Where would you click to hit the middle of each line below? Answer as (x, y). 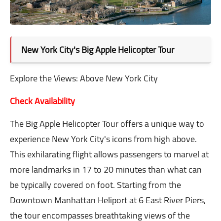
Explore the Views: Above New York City (84, 78)
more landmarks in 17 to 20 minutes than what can (106, 170)
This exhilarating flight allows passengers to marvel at (109, 154)
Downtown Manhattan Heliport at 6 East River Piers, (108, 200)
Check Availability (42, 101)
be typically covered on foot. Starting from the (95, 185)
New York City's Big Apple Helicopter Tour (98, 50)
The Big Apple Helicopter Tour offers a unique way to (107, 124)
